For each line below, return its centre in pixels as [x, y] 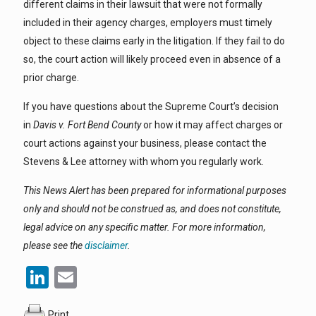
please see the [54, 245]
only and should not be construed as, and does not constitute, [152, 209]
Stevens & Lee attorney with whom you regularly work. [144, 162]
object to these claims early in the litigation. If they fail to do [154, 41]
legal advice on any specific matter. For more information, [145, 227]
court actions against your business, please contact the [145, 143]
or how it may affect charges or [212, 125]
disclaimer [106, 245]
